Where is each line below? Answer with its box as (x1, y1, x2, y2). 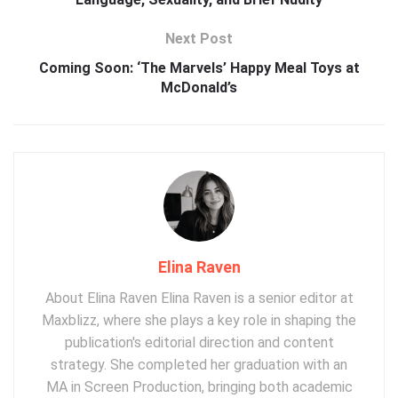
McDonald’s (161, 78, 237, 96)
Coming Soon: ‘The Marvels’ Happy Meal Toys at (38, 59, 360, 76)
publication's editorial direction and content (64, 333, 334, 351)
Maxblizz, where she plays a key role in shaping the (42, 311, 356, 329)
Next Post (165, 29, 233, 47)
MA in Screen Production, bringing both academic (45, 378, 353, 395)
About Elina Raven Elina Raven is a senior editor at (44, 289, 354, 306)
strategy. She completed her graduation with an (51, 355, 347, 373)
